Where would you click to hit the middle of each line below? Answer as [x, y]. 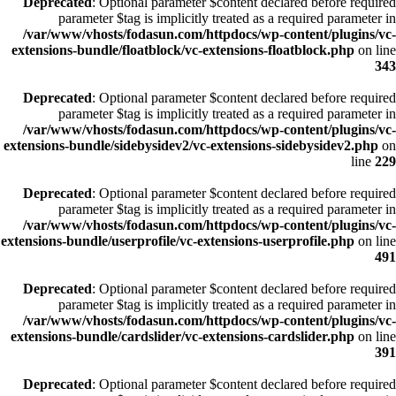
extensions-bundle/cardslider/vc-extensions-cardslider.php [183, 336]
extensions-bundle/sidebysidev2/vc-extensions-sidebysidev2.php [191, 145]
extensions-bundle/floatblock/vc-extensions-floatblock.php [183, 50]
